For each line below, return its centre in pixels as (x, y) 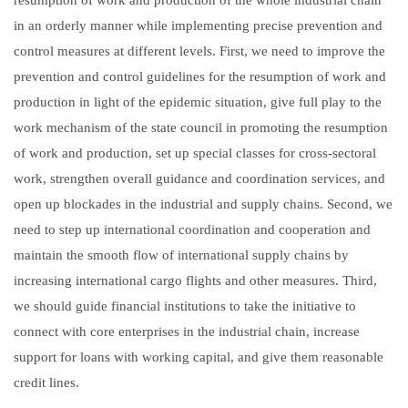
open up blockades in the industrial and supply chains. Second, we (203, 204)
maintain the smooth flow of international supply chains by (181, 255)
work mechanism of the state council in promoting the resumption (201, 127)
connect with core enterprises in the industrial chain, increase (187, 331)
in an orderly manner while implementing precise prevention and (198, 25)
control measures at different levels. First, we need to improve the (199, 51)
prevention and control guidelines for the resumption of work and (200, 76)
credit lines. (46, 382)
